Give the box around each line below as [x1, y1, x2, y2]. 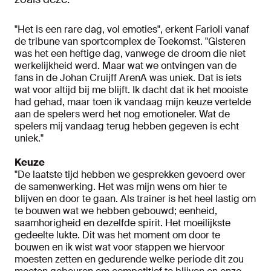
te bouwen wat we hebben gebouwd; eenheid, [15, 204, 217, 217]
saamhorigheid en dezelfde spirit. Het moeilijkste [15, 217, 230, 229]
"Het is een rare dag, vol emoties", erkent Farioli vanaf [15, 23, 249, 36]
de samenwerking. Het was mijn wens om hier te [15, 180, 227, 193]
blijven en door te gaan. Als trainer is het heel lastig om [15, 192, 256, 205]
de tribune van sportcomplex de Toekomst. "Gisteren [15, 35, 246, 48]
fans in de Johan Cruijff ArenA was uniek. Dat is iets [15, 71, 241, 84]
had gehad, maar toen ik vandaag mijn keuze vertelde [15, 96, 251, 108]
